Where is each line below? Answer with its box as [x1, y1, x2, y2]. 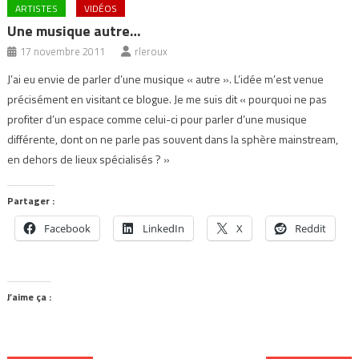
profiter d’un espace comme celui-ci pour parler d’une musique [7, 111, 308, 128]
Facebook [44, 221, 91, 236]
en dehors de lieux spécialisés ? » [7, 151, 171, 168]
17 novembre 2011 [20, 43, 106, 60]
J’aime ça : [7, 289, 52, 305]
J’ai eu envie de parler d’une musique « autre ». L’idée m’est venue [7, 71, 325, 88]
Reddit [295, 221, 327, 236]
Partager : [7, 193, 55, 209]
